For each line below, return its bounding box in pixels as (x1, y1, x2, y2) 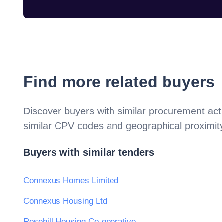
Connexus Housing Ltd (23, 196, 107, 206)
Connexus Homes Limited (23, 176, 118, 186)
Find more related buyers (23, 72, 215, 91)
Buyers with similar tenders (23, 147, 154, 158)
